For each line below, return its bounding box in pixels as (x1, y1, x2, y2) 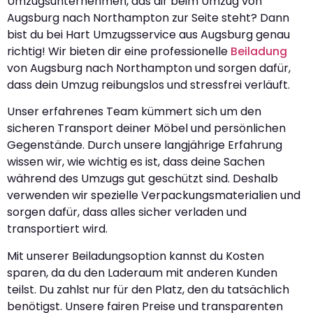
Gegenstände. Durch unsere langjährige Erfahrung (7, 137, 282, 154)
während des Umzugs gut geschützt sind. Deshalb (7, 170, 278, 187)
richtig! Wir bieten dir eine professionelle (7, 43, 231, 59)
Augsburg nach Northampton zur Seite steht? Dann (7, 9, 289, 26)
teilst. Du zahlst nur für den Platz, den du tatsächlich (7, 281, 289, 298)
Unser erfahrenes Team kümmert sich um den (7, 103, 261, 120)
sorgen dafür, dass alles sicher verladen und (7, 204, 247, 221)
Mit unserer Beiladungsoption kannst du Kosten (7, 247, 264, 264)
